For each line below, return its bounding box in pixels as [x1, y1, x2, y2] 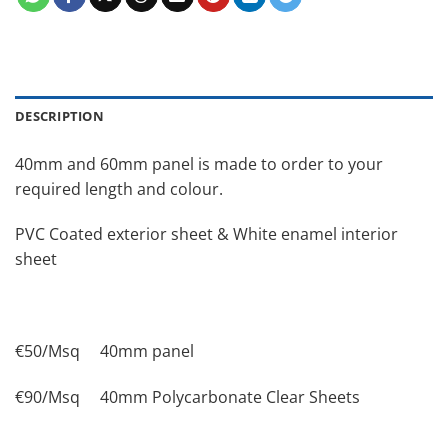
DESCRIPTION [15, 106, 104, 125]
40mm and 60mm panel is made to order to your [15, 152, 383, 175]
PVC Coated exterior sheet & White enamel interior [15, 223, 398, 246]
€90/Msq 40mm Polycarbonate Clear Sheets [15, 385, 360, 408]
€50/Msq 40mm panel [15, 339, 194, 362]
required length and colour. [15, 177, 223, 200]
